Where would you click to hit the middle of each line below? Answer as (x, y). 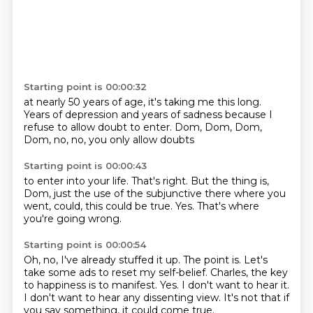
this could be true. (130, 206)
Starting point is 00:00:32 (85, 87)
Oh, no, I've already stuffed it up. (103, 260)
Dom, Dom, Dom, (218, 127)
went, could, (54, 206)
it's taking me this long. (204, 102)
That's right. (161, 181)
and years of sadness (173, 115)
